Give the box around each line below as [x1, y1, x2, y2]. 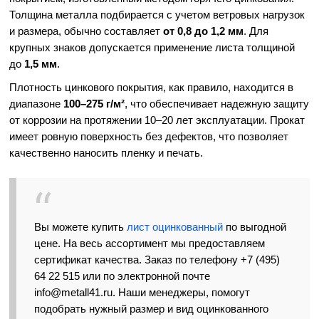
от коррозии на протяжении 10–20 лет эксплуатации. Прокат [9, 114, 305, 127]
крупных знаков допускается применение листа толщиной [9, 41, 296, 54]
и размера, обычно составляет [9, 25, 164, 38]
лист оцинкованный [127, 221, 224, 234]
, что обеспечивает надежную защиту [125, 98, 310, 110]
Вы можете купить [34, 221, 127, 234]
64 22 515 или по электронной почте [34, 270, 211, 283]
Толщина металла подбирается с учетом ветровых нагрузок [9, 9, 305, 21]
